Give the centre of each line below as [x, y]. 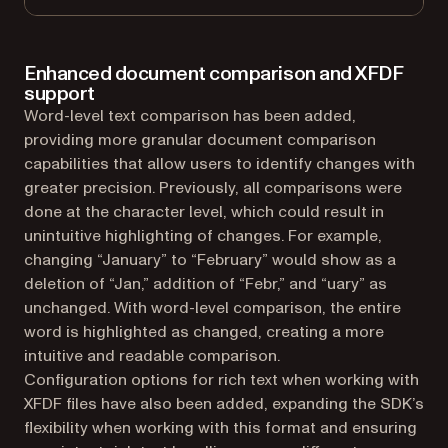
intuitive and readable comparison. [152, 355]
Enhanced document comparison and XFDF [214, 73]
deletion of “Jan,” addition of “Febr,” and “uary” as [205, 283]
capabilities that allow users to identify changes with [219, 163]
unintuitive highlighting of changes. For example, [203, 235]
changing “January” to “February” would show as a [210, 259]
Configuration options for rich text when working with [221, 379]
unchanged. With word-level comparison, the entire [212, 307]
